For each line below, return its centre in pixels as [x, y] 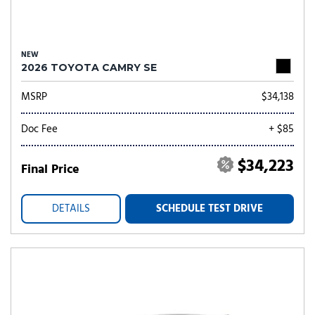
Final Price [50, 170]
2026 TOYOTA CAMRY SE [89, 67]
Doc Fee [39, 129]
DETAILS [71, 209]
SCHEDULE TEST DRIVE [210, 209]
